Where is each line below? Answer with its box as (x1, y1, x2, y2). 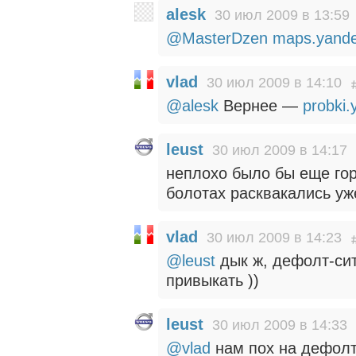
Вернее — (219, 97, 303, 114)
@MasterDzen (166, 29, 268, 47)
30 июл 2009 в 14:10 (207, 75, 342, 91)
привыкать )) (166, 272, 259, 289)
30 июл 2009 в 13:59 (215, 7, 350, 23)
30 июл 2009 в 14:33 (212, 317, 347, 333)
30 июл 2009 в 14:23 (207, 230, 342, 246)
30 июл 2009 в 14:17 (212, 142, 347, 158)
